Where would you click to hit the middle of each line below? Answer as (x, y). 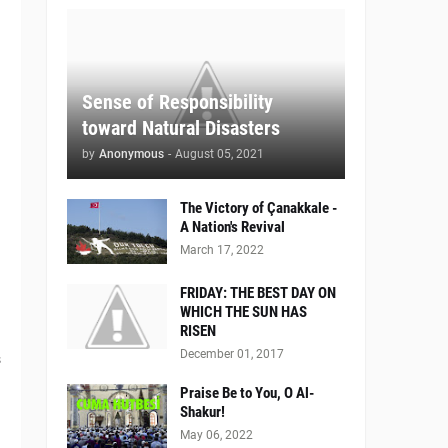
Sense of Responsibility (177, 102)
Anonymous (131, 154)
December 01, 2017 (232, 354)
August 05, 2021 (219, 154)
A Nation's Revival (232, 227)
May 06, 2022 (216, 435)
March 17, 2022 (222, 250)
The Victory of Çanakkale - (258, 208)
